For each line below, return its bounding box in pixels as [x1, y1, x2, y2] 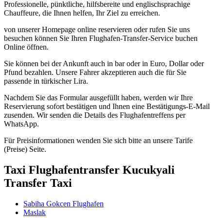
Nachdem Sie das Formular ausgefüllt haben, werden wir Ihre [4, 93, 193, 102]
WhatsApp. [4, 120, 39, 128]
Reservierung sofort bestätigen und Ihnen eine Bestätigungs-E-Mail [4, 102, 210, 111]
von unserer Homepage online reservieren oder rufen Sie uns [4, 25, 190, 34]
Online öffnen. [4, 43, 49, 52]
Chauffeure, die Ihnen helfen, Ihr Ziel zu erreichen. [4, 9, 160, 18]
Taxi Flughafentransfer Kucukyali [4, 163, 175, 177]
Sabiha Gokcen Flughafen [23, 200, 104, 208]
